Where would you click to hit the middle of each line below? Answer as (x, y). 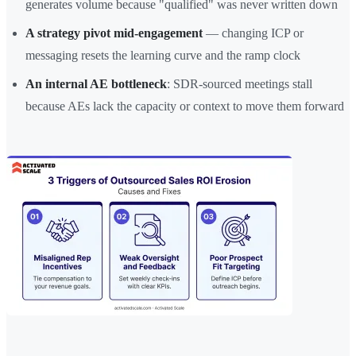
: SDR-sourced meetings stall (240, 84)
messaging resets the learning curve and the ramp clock (163, 56)
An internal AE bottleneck (96, 84)
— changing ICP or (253, 33)
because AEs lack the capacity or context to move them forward (185, 106)
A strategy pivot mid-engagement (114, 33)
